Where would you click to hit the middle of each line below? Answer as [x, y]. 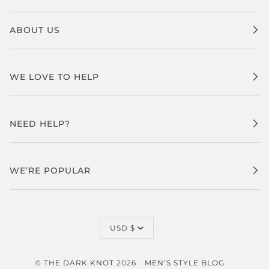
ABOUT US [35, 30]
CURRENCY [145, 225]
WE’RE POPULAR [50, 171]
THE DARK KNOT [79, 263]
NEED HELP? [40, 124]
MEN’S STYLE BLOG [185, 263]
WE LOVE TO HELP [54, 77]
